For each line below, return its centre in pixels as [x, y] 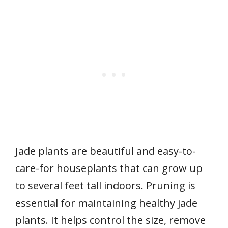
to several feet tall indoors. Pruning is [105, 185]
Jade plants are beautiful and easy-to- [106, 151]
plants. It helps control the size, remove [110, 220]
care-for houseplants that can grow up [109, 168]
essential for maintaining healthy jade [106, 203]
